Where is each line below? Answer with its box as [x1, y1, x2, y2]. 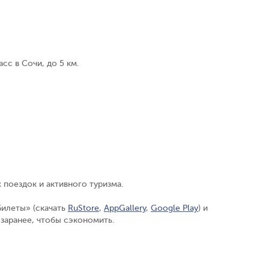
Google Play [151, 203, 198, 213]
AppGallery [104, 203, 146, 213]
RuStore [68, 203, 99, 213]
